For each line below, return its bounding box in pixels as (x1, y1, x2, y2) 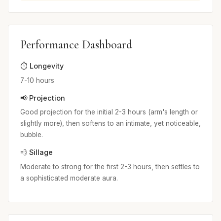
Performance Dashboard (20, 37, 132, 52)
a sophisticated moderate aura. (20, 174, 118, 183)
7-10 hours (20, 76, 54, 84)
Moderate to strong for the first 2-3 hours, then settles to (20, 163, 200, 171)
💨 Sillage (20, 148, 53, 157)
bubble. (20, 131, 43, 139)
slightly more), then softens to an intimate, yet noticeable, (20, 119, 201, 128)
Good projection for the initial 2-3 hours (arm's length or (20, 108, 198, 116)
